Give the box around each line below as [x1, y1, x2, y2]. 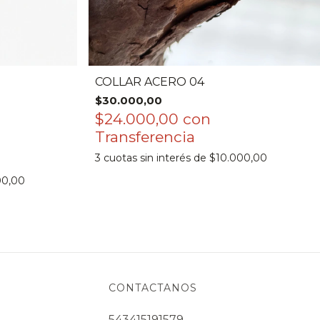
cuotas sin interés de [104, 151, 210, 164]
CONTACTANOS [108, 281, 197, 294]
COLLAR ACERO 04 [95, 74, 205, 89]
